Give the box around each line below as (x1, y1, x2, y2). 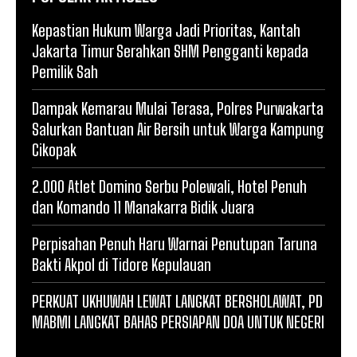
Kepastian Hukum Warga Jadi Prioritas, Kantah (32, 20, 300, 40)
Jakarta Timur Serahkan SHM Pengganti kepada (32, 41, 308, 61)
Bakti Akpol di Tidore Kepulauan (32, 254, 211, 274)
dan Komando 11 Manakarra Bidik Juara (32, 197, 254, 217)
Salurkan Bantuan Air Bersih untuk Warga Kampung (32, 119, 324, 139)
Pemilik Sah (32, 61, 98, 81)
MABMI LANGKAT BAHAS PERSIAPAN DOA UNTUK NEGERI (32, 312, 324, 331)
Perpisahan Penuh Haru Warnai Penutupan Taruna (32, 233, 317, 253)
